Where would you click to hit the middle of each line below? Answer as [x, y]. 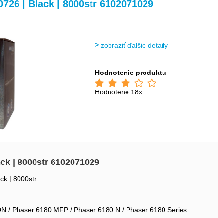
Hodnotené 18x [119, 92]
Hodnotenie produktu [131, 73]
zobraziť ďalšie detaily [135, 45]
